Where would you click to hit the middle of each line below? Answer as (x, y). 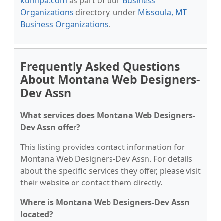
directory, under (106, 12)
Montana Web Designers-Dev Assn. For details (106, 159)
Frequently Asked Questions (100, 66)
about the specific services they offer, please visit (110, 171)
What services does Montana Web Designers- (108, 115)
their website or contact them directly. (91, 183)
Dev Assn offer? (50, 127)
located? (37, 214)
